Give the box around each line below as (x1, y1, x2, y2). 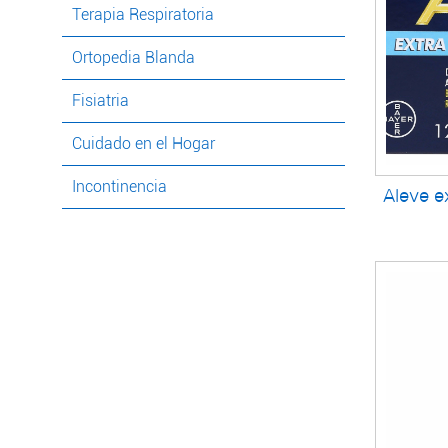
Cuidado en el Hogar (72, 134, 215, 154)
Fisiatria (72, 91, 129, 111)
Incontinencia (72, 177, 167, 197)
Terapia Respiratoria (72, 5, 214, 25)
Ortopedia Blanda (72, 48, 195, 68)
